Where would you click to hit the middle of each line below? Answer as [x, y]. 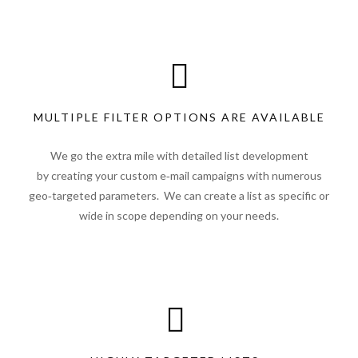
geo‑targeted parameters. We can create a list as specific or [179, 195]
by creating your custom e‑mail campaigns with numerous [179, 175]
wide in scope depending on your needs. [179, 215]
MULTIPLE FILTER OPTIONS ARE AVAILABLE [179, 117]
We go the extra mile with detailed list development [179, 155]
